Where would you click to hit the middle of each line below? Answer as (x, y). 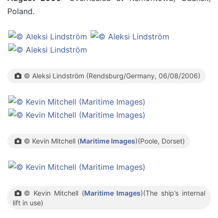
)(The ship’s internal (173, 193)
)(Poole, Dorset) (160, 141)
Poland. (22, 11)
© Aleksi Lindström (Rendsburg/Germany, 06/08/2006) (112, 76)
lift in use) (28, 203)
